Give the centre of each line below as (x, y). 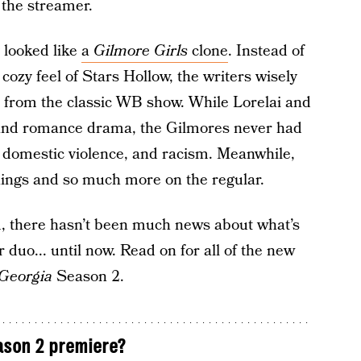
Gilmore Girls (140, 51)
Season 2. (88, 277)
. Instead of (266, 51)
